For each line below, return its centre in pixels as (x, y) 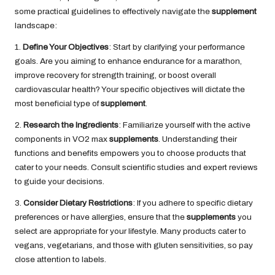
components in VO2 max (62, 139)
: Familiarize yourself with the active (184, 125)
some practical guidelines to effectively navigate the (113, 12)
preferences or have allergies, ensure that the (101, 217)
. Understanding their (198, 139)
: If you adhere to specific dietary (193, 203)
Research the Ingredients (71, 125)
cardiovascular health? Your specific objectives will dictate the (130, 90)
